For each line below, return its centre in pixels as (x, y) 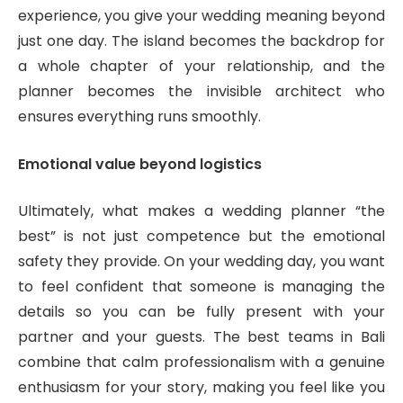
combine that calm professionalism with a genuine (201, 363)
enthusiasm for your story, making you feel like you (201, 388)
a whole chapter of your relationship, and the (201, 67)
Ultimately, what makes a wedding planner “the (201, 211)
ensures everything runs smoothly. (139, 117)
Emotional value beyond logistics (140, 164)
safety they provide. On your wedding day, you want (201, 262)
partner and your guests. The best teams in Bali (201, 337)
